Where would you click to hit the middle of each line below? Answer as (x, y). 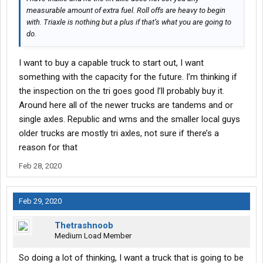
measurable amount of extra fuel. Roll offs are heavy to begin (126, 11)
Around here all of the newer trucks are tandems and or (126, 105)
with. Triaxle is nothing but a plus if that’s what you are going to (129, 22)
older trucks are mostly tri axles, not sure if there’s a (119, 134)
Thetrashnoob (84, 226)
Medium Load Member (93, 236)
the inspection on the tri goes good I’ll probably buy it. (122, 91)
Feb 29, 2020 (40, 201)
